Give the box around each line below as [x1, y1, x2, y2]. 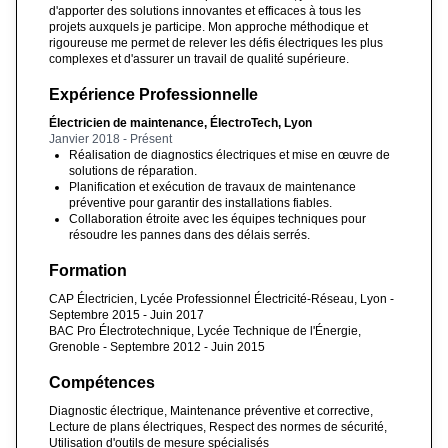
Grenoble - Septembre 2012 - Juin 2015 [49, 339, 265, 354]
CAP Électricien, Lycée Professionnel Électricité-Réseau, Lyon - [49, 291, 394, 306]
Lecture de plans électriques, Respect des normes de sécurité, [49, 419, 387, 434]
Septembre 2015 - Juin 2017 [49, 307, 204, 322]
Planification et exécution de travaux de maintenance [69, 179, 356, 194]
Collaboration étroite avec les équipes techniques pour [69, 211, 366, 226]
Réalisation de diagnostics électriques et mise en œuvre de [69, 147, 390, 162]
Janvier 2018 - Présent [49, 131, 172, 146]
